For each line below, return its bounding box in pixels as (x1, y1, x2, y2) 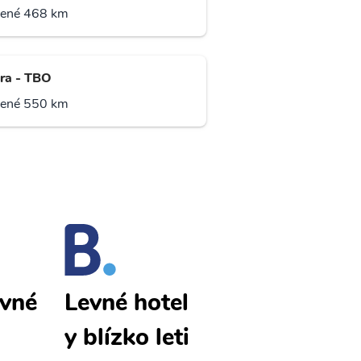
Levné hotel (64, 287, 189, 319)
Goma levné (219, 287, 346, 319)
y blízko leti (64, 322, 189, 354)
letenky (219, 322, 297, 354)
